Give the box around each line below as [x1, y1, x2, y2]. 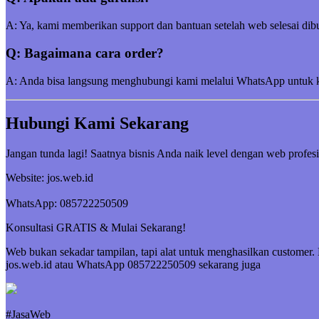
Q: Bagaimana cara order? [6, 45, 164, 61]
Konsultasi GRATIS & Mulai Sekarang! [6, 221, 186, 234]
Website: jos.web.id [6, 172, 93, 184]
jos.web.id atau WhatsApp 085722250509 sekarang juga [6, 258, 261, 271]
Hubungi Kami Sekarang [6, 114, 189, 133]
